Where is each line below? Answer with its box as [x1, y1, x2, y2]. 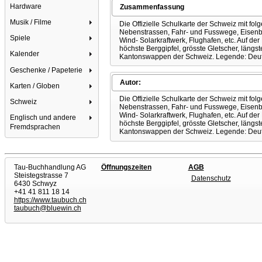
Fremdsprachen [10, 123, 61, 132]
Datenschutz [191, 174, 231, 182]
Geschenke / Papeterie [10, 65, 83, 74]
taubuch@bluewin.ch [13, 204, 81, 212]
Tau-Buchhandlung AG [13, 163, 86, 171]
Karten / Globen [10, 81, 60, 90]
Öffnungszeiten [101, 163, 151, 171]
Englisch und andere [10, 113, 77, 122]
